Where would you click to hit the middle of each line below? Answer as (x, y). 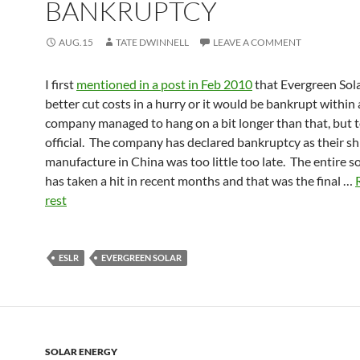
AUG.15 (76, 42)
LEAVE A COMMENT (257, 42)
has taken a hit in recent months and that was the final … (200, 180)
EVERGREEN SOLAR (141, 258)
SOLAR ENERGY (81, 352)
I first (61, 84)
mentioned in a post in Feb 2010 (164, 84)
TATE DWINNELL (152, 42)
